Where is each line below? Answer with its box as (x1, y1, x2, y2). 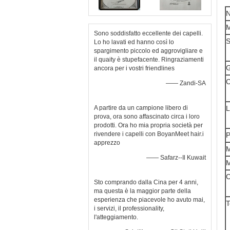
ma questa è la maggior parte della (94, 187, 191, 195)
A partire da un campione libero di (94, 104, 188, 111)
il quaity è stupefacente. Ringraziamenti (94, 56, 204, 63)
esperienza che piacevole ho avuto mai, (94, 196, 205, 203)
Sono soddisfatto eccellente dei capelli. (94, 30, 203, 37)
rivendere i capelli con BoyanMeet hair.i (94, 130, 204, 138)
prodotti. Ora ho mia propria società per (94, 122, 203, 129)
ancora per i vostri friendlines (94, 65, 175, 72)
